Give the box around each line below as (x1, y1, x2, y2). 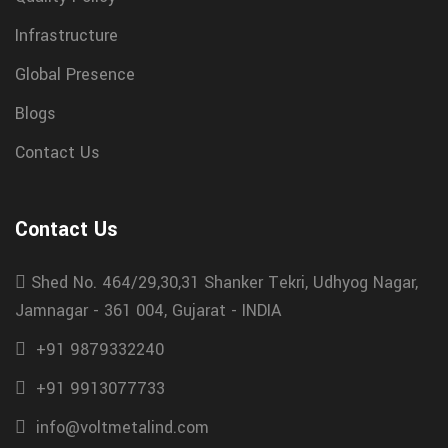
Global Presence (15, 62, 135, 86)
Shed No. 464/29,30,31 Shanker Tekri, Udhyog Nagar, (31, 270, 418, 294)
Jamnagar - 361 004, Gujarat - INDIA (15, 298, 281, 322)
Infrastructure (15, 23, 118, 47)
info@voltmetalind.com (36, 415, 209, 439)
